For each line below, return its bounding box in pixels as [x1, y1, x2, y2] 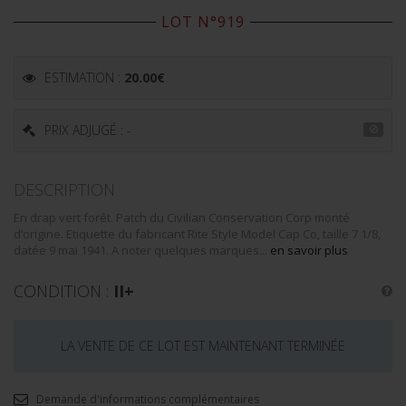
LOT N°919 [161, 12, 245, 32]
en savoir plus [270, 242, 348, 258]
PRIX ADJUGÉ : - [44, 121, 131, 139]
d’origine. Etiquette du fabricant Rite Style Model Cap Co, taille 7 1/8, [14, 226, 381, 242]
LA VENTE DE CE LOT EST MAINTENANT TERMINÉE [61, 337, 345, 354]
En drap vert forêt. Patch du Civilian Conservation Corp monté [14, 209, 350, 226]
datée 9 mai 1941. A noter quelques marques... [14, 242, 270, 258]
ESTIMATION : [44, 69, 124, 86]
